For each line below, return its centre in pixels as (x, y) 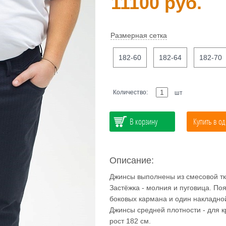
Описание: (131, 160)
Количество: (131, 92)
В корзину (143, 121)
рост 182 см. (130, 221)
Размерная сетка (138, 35)
